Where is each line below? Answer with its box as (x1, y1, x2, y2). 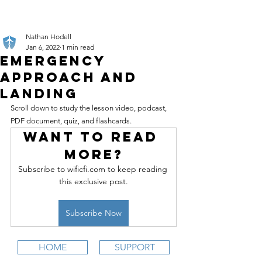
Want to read (23, 129, 164, 145)
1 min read (61, 43, 94, 51)
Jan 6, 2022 (26, 43, 60, 51)
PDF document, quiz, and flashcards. (11, 116, 132, 125)
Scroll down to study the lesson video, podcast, (11, 104, 168, 112)
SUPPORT (114, 242, 155, 253)
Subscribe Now (65, 208, 122, 218)
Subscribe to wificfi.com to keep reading (18, 164, 170, 174)
